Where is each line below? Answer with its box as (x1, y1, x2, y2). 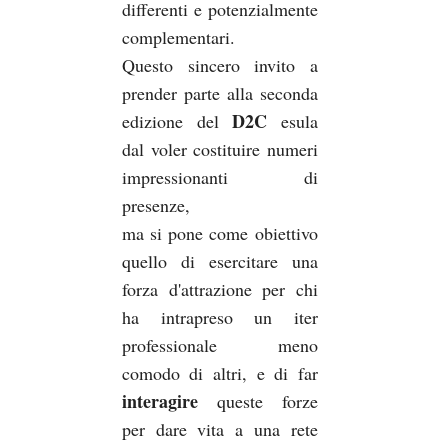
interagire (121, 387, 198, 414)
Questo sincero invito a (121, 52, 318, 77)
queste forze (197, 388, 318, 413)
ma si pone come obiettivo (121, 220, 318, 245)
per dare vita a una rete (121, 416, 318, 441)
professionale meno (121, 332, 318, 357)
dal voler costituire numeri (121, 136, 318, 161)
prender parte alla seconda (121, 80, 318, 105)
